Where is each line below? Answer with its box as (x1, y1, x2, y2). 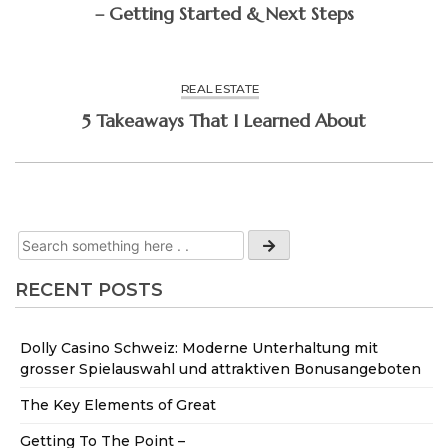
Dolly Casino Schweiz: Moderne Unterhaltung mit (20, 338, 378, 357)
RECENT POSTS (15, 279, 163, 302)
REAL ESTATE (180, 81, 260, 97)
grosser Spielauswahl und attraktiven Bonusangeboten (20, 359, 421, 378)
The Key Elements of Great (20, 395, 216, 414)
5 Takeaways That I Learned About (82, 109, 366, 133)
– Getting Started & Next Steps (94, 2, 354, 26)
